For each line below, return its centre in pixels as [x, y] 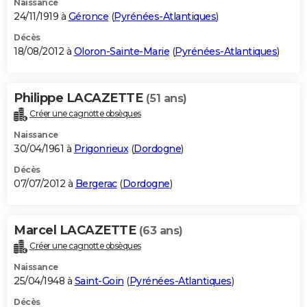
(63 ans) [161, 230]
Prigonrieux [101, 148]
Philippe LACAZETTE [80, 98]
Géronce [88, 16]
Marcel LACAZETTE [76, 230]
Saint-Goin [99, 281]
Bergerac [96, 183]
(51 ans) [166, 98]
